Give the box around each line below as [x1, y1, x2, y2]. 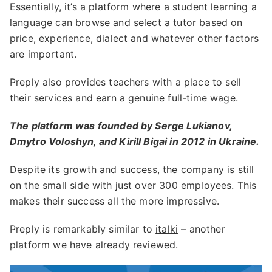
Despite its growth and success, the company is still [10, 163, 254, 175]
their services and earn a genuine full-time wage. [10, 92, 238, 104]
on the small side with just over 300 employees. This [10, 179, 257, 191]
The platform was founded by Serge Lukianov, [10, 120, 232, 132]
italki [155, 223, 178, 235]
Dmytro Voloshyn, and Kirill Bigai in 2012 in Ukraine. [10, 135, 260, 148]
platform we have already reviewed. [10, 239, 178, 251]
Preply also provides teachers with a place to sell [10, 76, 242, 88]
